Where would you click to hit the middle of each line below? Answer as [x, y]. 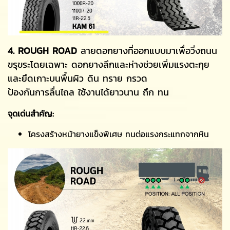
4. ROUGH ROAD [42, 50]
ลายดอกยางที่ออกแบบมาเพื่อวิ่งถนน [147, 50]
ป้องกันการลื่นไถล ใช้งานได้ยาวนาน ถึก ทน [88, 92]
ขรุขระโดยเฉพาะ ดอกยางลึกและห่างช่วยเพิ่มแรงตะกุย [109, 64]
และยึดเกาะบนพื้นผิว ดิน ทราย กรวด [78, 78]
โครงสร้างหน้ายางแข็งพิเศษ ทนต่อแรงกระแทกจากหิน [119, 134]
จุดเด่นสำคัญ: [31, 113]
